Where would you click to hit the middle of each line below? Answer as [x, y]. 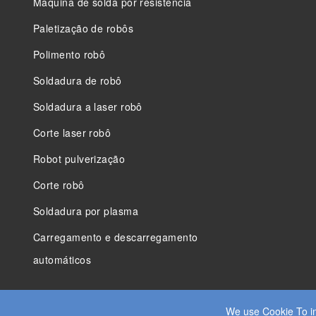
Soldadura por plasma [89, 211]
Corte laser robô [76, 132]
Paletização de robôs [87, 28]
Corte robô [62, 184]
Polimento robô [73, 54]
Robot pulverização [83, 158]
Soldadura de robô [81, 80]
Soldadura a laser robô [91, 106]
